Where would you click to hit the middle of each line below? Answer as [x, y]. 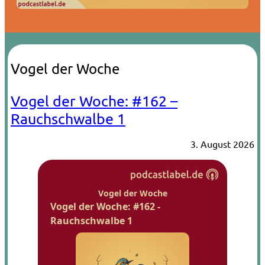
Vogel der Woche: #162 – [94, 101]
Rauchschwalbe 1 [68, 118]
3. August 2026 [222, 143]
